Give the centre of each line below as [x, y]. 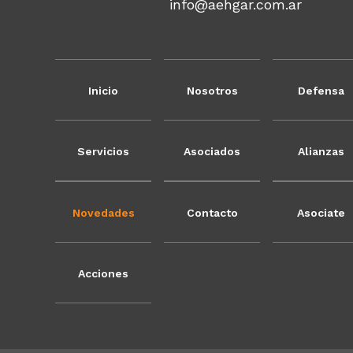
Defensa [321, 91]
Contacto [212, 213]
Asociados [212, 152]
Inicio [103, 91]
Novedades [103, 213]
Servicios [103, 152]
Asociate [321, 213]
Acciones [103, 274]
